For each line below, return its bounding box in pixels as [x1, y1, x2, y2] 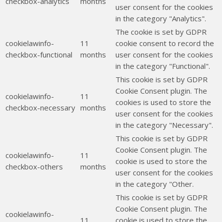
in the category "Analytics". [115, 13, 206, 24]
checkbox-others [5, 162, 63, 172]
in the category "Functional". [115, 61, 210, 71]
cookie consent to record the [115, 38, 214, 49]
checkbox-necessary [5, 103, 75, 113]
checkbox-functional [5, 50, 72, 60]
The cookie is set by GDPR [115, 27, 207, 37]
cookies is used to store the [115, 97, 211, 108]
